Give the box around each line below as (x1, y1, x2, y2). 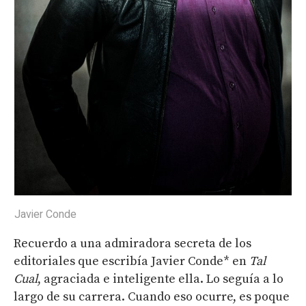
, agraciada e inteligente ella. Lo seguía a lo (38, 271, 283, 288)
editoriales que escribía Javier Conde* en (14, 253, 249, 270)
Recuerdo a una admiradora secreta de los (14, 236, 251, 252)
